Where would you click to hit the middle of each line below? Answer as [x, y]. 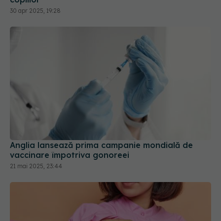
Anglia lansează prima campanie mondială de [101, 137]
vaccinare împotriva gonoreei [70, 147]
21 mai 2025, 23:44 [36, 158]
